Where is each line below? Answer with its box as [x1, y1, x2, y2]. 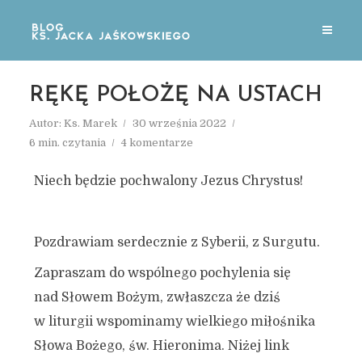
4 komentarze [120, 137, 193, 149]
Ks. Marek [63, 117, 117, 129]
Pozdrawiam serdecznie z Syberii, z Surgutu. [33, 235, 320, 250]
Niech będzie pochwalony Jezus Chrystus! [33, 174, 303, 188]
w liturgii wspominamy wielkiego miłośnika [33, 314, 315, 329]
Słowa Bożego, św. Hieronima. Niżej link [33, 339, 289, 353]
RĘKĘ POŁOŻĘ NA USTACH [28, 85, 322, 107]
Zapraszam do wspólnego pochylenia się [33, 266, 291, 280]
